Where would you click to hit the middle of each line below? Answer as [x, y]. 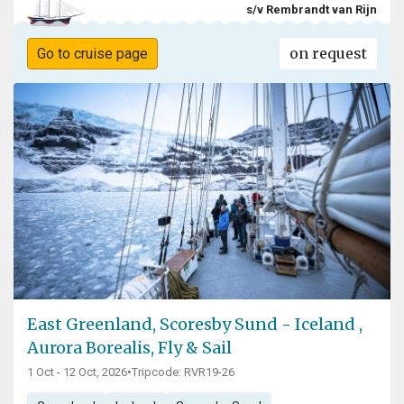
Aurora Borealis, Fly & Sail [129, 348]
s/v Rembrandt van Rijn [312, 9]
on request [329, 54]
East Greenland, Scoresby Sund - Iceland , [195, 325]
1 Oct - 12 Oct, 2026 [77, 372]
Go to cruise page [92, 54]
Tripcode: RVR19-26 [183, 372]
